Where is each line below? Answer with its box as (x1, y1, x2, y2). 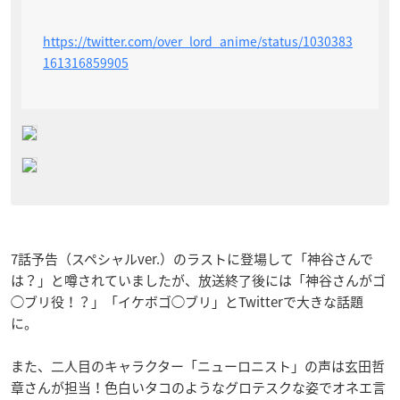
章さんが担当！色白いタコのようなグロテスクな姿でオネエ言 (11, 377, 386, 397)
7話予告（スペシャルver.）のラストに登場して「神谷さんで (11, 248, 373, 269)
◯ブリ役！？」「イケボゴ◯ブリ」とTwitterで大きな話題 (11, 291, 363, 312)
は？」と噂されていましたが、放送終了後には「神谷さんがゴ (11, 270, 386, 290)
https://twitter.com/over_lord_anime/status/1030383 (43, 31, 353, 50)
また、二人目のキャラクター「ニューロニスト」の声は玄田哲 (11, 355, 385, 376)
